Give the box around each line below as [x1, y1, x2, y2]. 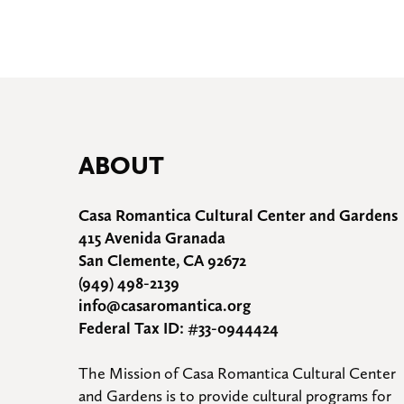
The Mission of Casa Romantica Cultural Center [78, 363, 396, 383]
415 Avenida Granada [78, 228, 225, 248]
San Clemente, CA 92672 [78, 251, 246, 271]
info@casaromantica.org [78, 296, 251, 316]
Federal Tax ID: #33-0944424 [78, 318, 279, 338]
